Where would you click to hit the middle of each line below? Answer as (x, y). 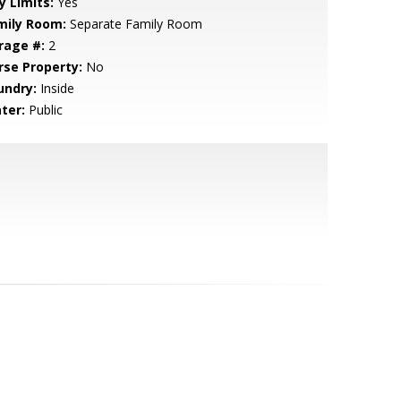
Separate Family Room (134, 24)
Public (43, 110)
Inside (55, 88)
